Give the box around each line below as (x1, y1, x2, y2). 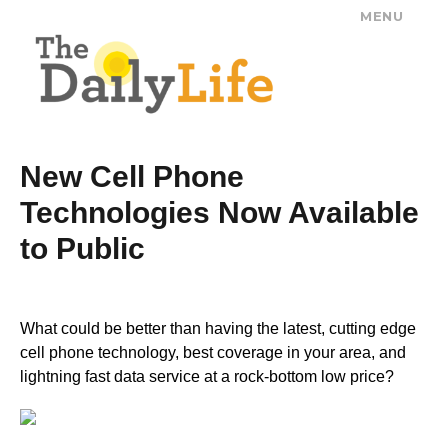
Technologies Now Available (20, 195, 419, 229)
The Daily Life (34, 16, 203, 45)
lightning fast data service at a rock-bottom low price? (20, 367, 394, 385)
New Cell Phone (20, 159, 244, 193)
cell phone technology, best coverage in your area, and (20, 343, 406, 361)
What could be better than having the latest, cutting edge (20, 319, 416, 337)
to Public (20, 231, 145, 265)
